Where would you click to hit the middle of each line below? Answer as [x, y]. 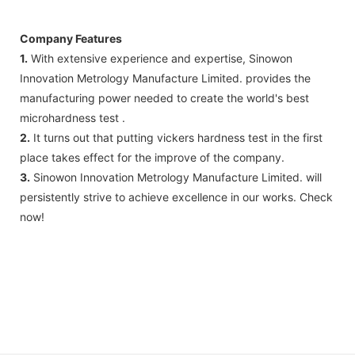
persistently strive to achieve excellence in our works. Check [176, 197]
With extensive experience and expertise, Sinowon [160, 59]
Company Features [71, 39]
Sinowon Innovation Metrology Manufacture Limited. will [176, 177]
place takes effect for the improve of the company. [152, 158]
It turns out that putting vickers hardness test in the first [176, 138]
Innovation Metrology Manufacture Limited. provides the [165, 78]
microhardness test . [73, 118]
